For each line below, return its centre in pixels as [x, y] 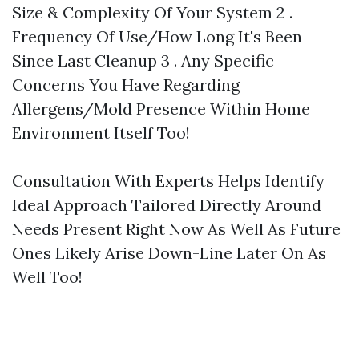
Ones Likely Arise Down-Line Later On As [169, 253]
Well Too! [47, 277]
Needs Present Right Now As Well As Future [176, 229]
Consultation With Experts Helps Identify [168, 181]
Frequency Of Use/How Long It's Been [157, 36]
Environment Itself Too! [101, 133]
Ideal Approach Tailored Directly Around [167, 205]
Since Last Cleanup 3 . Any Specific [143, 61]
